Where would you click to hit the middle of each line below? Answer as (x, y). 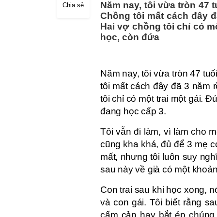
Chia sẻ (73, 5)
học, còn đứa (130, 37)
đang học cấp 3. (133, 111)
